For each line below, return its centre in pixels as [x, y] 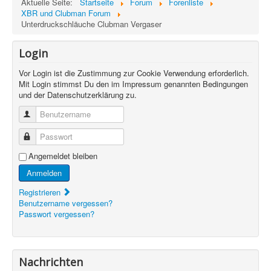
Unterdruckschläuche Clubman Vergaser [91, 24]
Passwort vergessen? [57, 214]
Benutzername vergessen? [66, 203]
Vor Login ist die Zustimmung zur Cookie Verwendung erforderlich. [134, 73]
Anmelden [44, 173]
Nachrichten [51, 262]
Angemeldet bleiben [63, 156]
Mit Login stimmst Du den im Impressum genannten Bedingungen [133, 84]
